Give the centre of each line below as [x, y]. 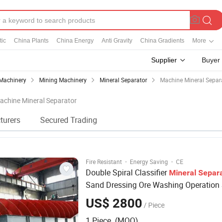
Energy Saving [149, 162]
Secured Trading [69, 120]
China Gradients [162, 41]
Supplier [164, 60]
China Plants [31, 41]
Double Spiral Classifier [127, 172]
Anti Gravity [117, 41]
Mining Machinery [63, 80]
